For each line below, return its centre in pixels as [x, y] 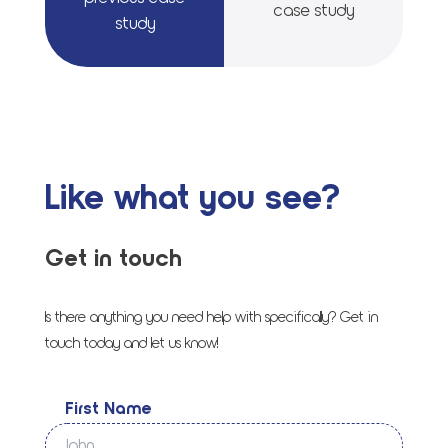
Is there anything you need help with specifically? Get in [211, 317]
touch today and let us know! [132, 343]
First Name [108, 409]
